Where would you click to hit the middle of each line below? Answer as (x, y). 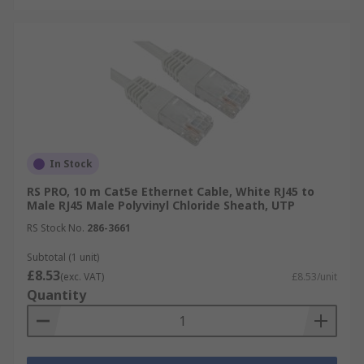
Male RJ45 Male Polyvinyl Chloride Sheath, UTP (161, 205)
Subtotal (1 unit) (63, 257)
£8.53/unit (314, 277)
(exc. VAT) (82, 277)
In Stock (71, 164)
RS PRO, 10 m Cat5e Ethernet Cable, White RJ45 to (171, 191)
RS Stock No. (56, 228)
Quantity (56, 295)
